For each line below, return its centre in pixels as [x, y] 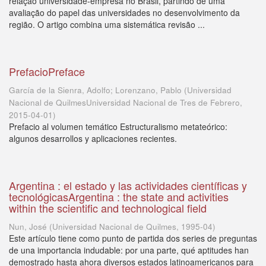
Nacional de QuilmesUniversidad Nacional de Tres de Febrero [124, 102]
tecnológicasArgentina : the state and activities [119, 197]
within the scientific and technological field [108, 208]
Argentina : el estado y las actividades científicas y [128, 185]
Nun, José [28, 227]
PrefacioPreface [47, 71]
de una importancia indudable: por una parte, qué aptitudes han [129, 250]
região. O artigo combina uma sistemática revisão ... [107, 24]
